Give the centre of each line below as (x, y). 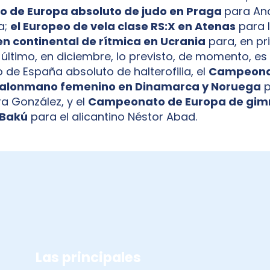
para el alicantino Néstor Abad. (112, 116)
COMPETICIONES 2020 (78, 186)
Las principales (88, 257)
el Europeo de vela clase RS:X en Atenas (123, 26)
